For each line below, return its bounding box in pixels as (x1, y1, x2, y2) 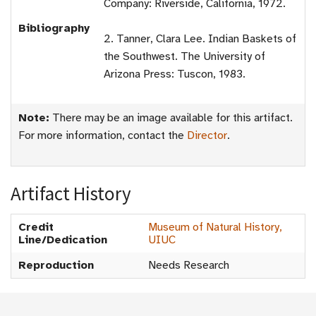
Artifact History (11, 181, 131, 206)
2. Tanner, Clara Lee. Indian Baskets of (104, 32, 296, 47)
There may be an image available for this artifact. (49, 111, 293, 126)
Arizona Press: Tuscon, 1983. (104, 67, 245, 82)
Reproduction (18, 258, 94, 273)
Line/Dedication (18, 233, 107, 248)
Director (187, 128, 227, 143)
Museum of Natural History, (148, 220, 282, 235)
